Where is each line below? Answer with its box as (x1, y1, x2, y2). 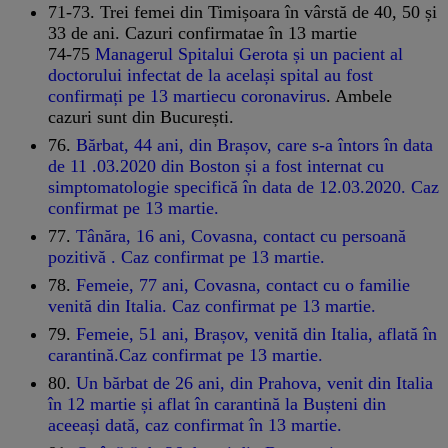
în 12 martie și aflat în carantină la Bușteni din (48, 393, 386, 414)
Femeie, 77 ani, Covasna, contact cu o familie (76, 274, 410, 295)
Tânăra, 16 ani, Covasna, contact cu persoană (76, 225, 406, 246)
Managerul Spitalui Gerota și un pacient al (95, 43, 403, 64)
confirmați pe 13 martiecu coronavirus (48, 85, 326, 106)
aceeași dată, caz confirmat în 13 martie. (48, 414, 342, 435)
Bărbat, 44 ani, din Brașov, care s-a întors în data (76, 134, 433, 155)
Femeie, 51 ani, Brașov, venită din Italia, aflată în (76, 323, 437, 344)
